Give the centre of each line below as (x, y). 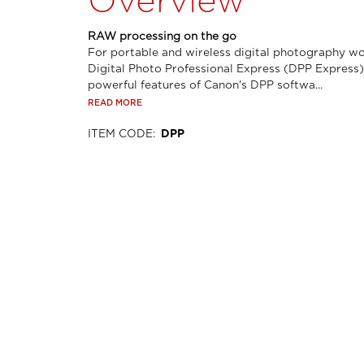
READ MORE (115, 103)
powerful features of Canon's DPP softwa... (205, 85)
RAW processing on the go (162, 37)
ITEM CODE (120, 133)
